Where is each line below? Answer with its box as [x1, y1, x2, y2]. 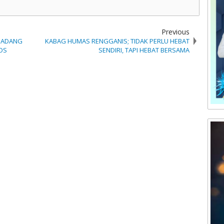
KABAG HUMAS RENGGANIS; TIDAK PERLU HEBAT [44, 36, 189, 45]
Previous [161, 27, 189, 36]
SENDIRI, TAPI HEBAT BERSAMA [98, 45, 189, 54]
